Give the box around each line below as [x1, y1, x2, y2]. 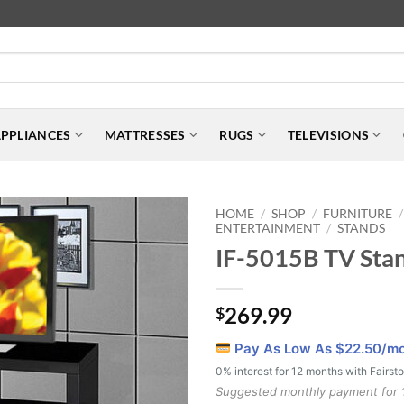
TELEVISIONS [287, 127, 370, 142]
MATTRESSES [104, 127, 186, 142]
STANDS [337, 220, 386, 235]
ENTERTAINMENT [216, 220, 320, 235]
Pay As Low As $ [231, 339, 345, 357]
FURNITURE [323, 206, 393, 221]
